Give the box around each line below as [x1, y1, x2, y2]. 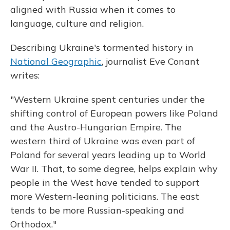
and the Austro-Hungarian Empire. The [10, 121, 182, 133]
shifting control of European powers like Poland [10, 107, 218, 120]
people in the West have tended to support [10, 177, 200, 189]
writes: [10, 69, 40, 82]
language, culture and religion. [10, 17, 144, 30]
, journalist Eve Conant [102, 55, 200, 68]
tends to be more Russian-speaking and [10, 204, 184, 217]
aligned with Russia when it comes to [10, 4, 176, 16]
